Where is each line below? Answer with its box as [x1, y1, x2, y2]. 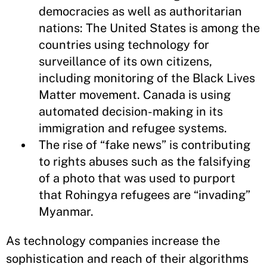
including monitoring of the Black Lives [39, 71, 255, 85]
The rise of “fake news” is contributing [39, 138, 250, 152]
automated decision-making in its [39, 104, 223, 119]
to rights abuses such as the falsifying [39, 154, 250, 169]
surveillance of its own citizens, [39, 54, 212, 69]
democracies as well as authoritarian [39, 4, 242, 18]
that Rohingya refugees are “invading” [39, 188, 250, 202]
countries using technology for [39, 38, 209, 52]
